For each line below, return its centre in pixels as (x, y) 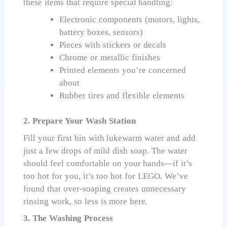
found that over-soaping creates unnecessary (105, 188)
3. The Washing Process (68, 218)
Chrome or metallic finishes (110, 57)
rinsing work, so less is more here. (86, 201)
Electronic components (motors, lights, (129, 19)
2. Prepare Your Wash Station (80, 121)
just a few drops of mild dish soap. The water (105, 150)
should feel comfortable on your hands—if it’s (108, 163)
